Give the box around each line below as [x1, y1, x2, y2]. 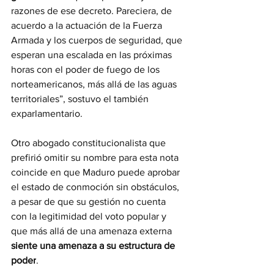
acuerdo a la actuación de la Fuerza [11, 20, 165, 31]
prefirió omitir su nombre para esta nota [11, 152, 181, 163]
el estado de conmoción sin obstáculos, [11, 182, 182, 193]
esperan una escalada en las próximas [11, 50, 174, 61]
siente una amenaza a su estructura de [11, 240, 177, 251]
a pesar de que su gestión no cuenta [11, 196, 168, 207]
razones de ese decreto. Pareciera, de [11, 6, 174, 17]
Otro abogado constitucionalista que [11, 138, 168, 149]
